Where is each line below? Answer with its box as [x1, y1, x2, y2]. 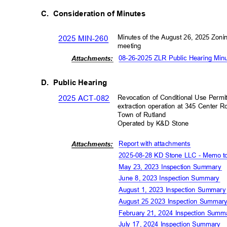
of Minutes [107, 9, 150, 18]
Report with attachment [119, 140, 187, 148]
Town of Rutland [118, 111, 171, 119]
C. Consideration [41, 9, 105, 18]
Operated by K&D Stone [118, 120, 193, 127]
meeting [118, 42, 145, 50]
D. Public [41, 78, 77, 87]
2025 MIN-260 [58, 34, 112, 43]
